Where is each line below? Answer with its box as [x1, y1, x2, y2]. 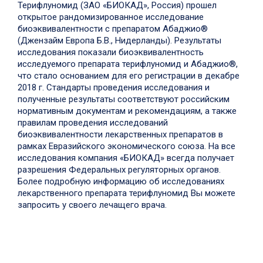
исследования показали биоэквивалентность [18, 46, 204, 58]
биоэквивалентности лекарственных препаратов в [18, 129, 223, 140]
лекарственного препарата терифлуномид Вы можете [18, 187, 235, 198]
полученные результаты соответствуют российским [18, 93, 230, 104]
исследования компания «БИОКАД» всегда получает [18, 152, 234, 163]
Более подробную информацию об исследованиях [18, 176, 224, 187]
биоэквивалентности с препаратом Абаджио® [18, 23, 208, 34]
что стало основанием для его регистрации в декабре [18, 70, 240, 81]
